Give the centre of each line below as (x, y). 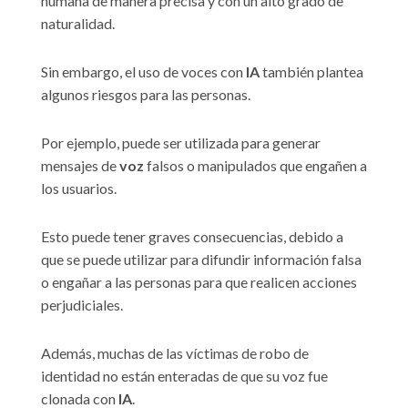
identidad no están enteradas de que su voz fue (184, 376)
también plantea (313, 72)
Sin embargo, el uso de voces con (143, 72)
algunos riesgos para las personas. (146, 95)
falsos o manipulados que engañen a (255, 166)
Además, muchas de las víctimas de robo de (175, 353)
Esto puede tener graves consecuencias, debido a (192, 237)
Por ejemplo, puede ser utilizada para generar (181, 143)
